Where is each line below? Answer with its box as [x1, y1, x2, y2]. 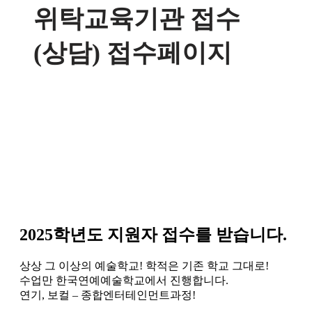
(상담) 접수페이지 [33, 38, 232, 67]
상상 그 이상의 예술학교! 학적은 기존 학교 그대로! [19, 260, 269, 272]
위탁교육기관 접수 [33, 4, 240, 33]
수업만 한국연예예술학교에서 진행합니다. [19, 274, 228, 287]
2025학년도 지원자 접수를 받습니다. [19, 225, 287, 244]
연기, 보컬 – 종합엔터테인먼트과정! [19, 289, 196, 302]
